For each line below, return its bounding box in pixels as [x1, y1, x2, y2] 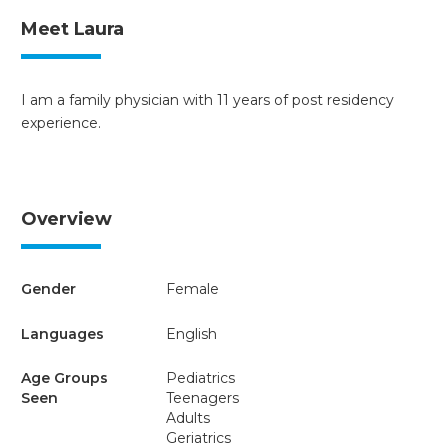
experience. [21, 113, 101, 132]
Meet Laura [21, 17, 124, 40]
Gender [21, 280, 76, 299]
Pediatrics [165, 369, 235, 388]
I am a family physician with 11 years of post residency [21, 90, 394, 109]
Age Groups [21, 369, 108, 388]
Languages [21, 324, 104, 343]
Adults [165, 409, 210, 428]
